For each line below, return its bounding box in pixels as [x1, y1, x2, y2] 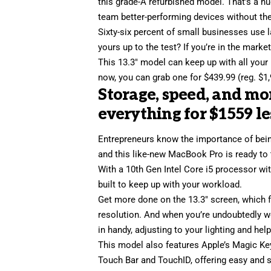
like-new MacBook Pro [132, 149, 224, 160]
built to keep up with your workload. [98, 179, 243, 191]
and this [98, 149, 133, 160]
